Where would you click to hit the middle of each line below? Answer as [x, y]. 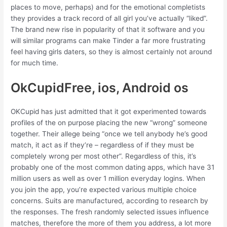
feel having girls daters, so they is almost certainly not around [111, 52]
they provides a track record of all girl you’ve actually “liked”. [109, 18]
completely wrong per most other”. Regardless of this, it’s [104, 156]
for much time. [35, 63]
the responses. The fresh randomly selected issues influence [110, 212]
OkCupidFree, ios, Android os [100, 87]
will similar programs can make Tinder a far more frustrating [108, 41]
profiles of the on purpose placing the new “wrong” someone [109, 122]
